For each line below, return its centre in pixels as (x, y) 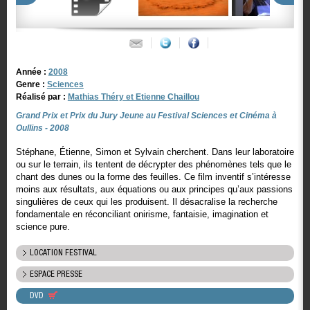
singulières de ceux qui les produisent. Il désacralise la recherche (146, 202)
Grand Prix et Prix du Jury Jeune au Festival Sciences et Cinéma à (146, 116)
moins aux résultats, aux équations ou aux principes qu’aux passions (154, 189)
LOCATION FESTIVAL (63, 253)
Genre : (31, 84)
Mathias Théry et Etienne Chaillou (133, 97)
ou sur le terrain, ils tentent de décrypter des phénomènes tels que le (153, 164)
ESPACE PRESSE (56, 274)
